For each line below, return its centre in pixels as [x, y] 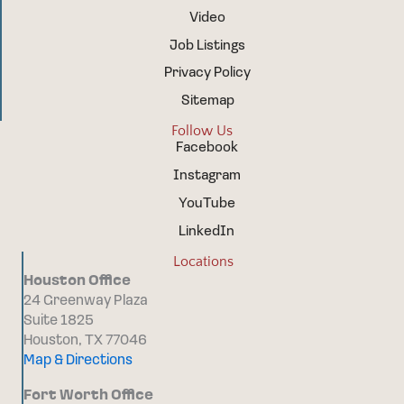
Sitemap [207, 101]
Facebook [207, 148]
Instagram [207, 176]
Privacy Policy [207, 73]
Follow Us [202, 131]
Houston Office [77, 282]
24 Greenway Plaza [86, 302]
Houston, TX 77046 [85, 341]
